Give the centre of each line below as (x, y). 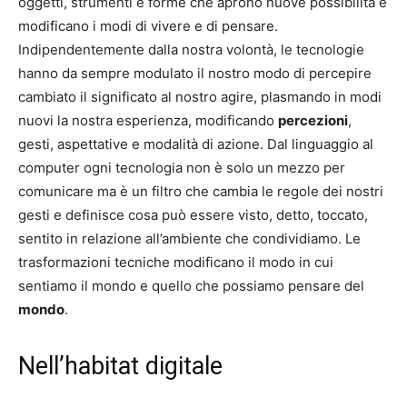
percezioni (313, 120)
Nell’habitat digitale (120, 366)
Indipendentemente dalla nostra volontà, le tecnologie (191, 49)
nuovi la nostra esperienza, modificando (148, 120)
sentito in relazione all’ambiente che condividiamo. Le (189, 238)
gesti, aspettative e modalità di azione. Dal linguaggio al (196, 144)
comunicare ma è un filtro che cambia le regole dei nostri (201, 191)
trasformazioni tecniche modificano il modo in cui (176, 262)
